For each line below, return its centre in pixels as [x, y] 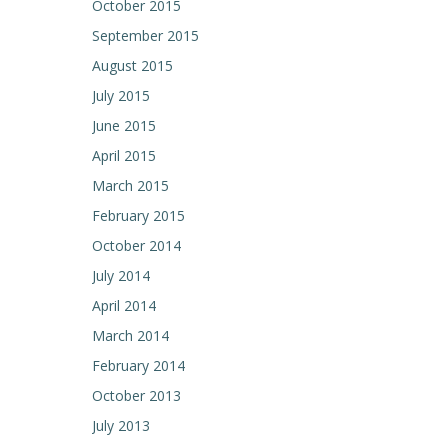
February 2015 [138, 215]
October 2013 [136, 395]
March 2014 [130, 335]
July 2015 [121, 95]
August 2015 [132, 65]
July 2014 [121, 275]
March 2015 [130, 185]
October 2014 [136, 245]
